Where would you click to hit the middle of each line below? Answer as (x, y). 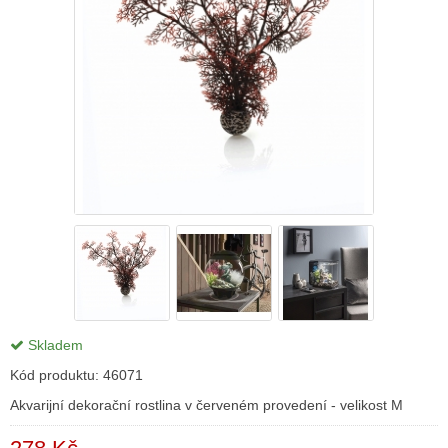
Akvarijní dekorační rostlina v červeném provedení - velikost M (206, 405)
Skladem (53, 345)
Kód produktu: (56, 375)
